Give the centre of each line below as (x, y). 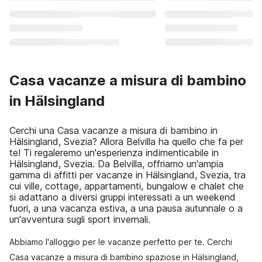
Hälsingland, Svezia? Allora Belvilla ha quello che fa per (126, 142)
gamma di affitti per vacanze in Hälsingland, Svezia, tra (127, 175)
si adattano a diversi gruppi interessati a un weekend (123, 197)
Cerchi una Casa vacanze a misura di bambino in (113, 130)
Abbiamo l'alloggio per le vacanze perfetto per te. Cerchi (121, 242)
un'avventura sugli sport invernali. (80, 219)
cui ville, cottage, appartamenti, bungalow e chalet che (127, 186)
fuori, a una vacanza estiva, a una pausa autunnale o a (126, 208)
